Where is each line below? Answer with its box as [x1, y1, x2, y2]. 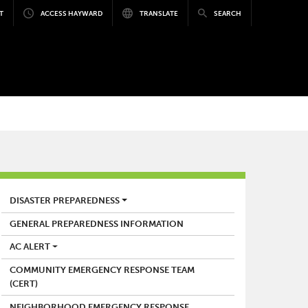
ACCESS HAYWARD [40, 9, 102, 17]
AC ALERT [10, 242, 51, 252]
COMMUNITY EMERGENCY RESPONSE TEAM [10, 265, 195, 276]
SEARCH [213, 9, 241, 17]
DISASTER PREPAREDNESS [10, 196, 120, 206]
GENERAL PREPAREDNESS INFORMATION [10, 219, 184, 229]
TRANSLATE [139, 9, 178, 17]
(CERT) [10, 279, 38, 289]
